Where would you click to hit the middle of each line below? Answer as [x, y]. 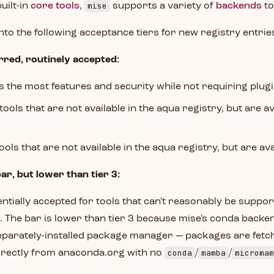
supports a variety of [163, 6]
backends [239, 6]
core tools [55, 6]
